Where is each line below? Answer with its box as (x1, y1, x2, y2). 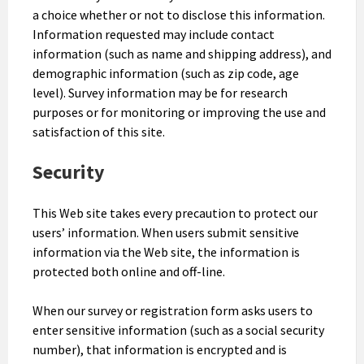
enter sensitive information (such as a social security (32, 321, 324, 338)
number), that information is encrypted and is (32, 340, 287, 357)
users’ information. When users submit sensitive (32, 223, 299, 240)
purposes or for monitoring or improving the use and (32, 103, 326, 120)
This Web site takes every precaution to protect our (32, 204, 318, 221)
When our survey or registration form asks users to (32, 301, 313, 318)
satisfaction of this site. (32, 123, 165, 140)
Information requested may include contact (32, 25, 275, 42)
